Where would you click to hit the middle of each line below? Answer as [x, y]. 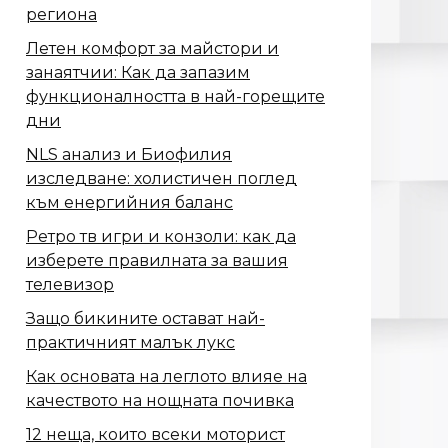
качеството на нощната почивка [160, 401]
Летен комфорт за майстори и [152, 49]
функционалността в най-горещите [175, 97]
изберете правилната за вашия [157, 261]
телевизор [70, 285]
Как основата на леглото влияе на [166, 377]
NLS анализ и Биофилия [129, 155]
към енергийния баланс [129, 203]
